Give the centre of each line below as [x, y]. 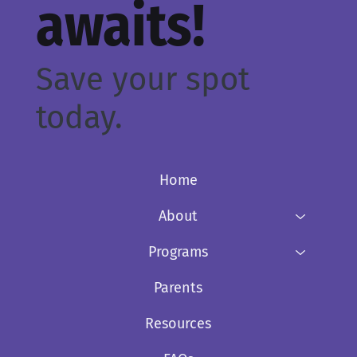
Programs [178, 251]
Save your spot [142, 79]
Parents [178, 287]
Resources [178, 323]
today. [79, 118]
